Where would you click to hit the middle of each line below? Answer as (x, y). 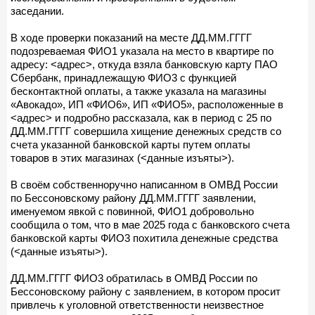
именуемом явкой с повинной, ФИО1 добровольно (132, 211)
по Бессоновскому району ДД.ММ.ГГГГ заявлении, (133, 198)
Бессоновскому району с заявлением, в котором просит (146, 291)
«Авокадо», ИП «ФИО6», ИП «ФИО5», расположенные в (147, 104)
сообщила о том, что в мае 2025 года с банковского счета (150, 224)
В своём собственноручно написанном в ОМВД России (144, 184)
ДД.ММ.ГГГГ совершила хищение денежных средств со (146, 131)
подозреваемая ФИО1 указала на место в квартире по (142, 51)
